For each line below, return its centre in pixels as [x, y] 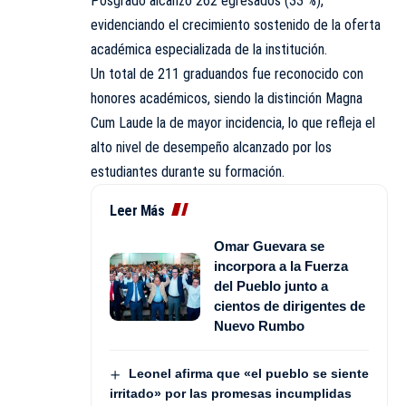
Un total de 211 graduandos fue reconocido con [227, 74]
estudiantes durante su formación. [188, 172]
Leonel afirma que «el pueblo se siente [248, 374]
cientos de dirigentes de [290, 306]
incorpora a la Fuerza [281, 266]
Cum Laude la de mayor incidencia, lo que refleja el [233, 123]
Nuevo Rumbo [259, 326]
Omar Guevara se [269, 246]
